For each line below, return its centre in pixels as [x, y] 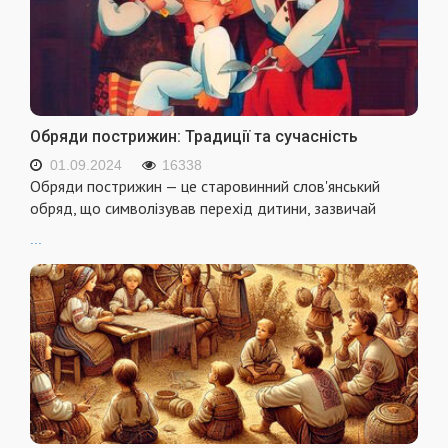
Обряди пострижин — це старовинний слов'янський [205, 185]
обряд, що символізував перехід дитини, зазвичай [203, 207]
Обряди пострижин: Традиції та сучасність [194, 136]
